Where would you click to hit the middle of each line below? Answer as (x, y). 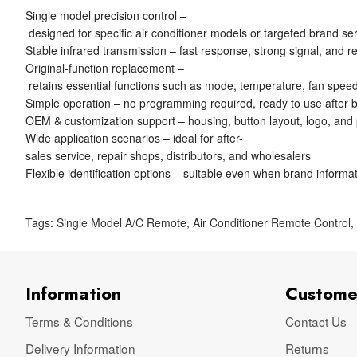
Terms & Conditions (80, 321)
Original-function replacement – (105, 68)
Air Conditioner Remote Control (272, 222)
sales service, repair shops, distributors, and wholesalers (169, 155)
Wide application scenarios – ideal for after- (135, 138)
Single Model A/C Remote (122, 222)
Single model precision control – (106, 15)
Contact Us (316, 321)
